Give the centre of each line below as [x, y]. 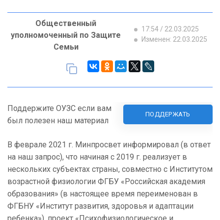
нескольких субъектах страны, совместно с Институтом [110, 169]
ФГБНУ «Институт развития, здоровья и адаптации [100, 206]
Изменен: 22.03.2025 [174, 40]
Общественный [66, 24]
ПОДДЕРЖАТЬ [168, 114]
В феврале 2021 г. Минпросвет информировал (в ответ [109, 145]
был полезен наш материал [58, 121]
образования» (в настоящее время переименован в [103, 194]
